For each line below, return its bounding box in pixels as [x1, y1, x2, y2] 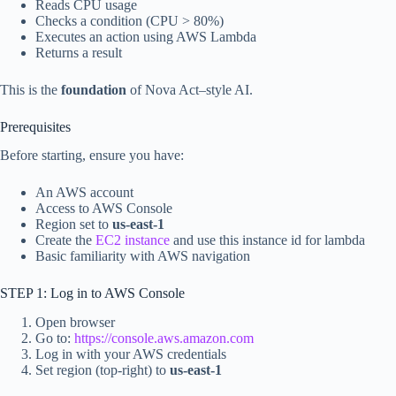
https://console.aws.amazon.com [74, 331, 254, 346]
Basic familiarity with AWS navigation [35, 248, 250, 264]
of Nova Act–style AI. [126, 81, 253, 97]
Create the [35, 232, 95, 248]
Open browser [35, 315, 115, 331]
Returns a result [35, 44, 122, 60]
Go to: [35, 331, 74, 346]
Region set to [35, 217, 112, 232]
